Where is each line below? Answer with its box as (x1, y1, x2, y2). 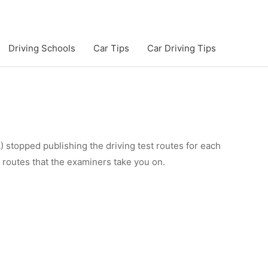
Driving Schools (8, 42, 75, 54)
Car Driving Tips (147, 42, 216, 54)
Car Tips (93, 42, 129, 54)
